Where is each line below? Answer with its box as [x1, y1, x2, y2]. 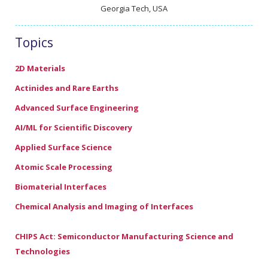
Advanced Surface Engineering [15, 102, 139, 113]
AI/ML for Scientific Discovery [15, 121, 132, 133]
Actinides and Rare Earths [15, 82, 118, 93]
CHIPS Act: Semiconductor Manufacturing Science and [15, 230, 233, 242]
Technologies [15, 245, 70, 257]
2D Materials [15, 62, 65, 74]
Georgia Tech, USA [100, 2, 167, 14]
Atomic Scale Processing [15, 161, 112, 172]
